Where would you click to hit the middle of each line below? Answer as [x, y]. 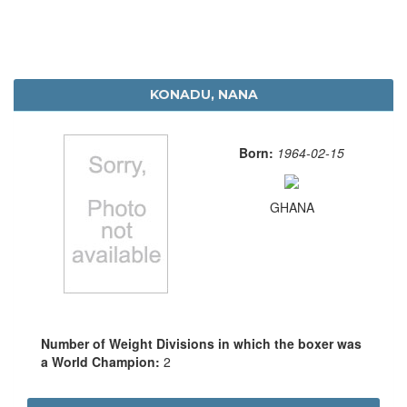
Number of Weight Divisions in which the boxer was [201, 343]
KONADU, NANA [203, 94]
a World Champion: [102, 361]
